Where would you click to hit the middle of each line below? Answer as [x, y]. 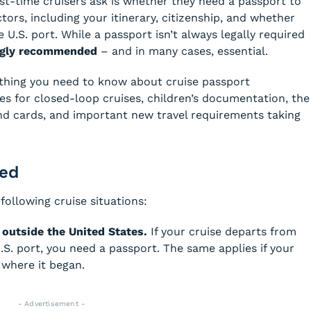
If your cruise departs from [222, 232]
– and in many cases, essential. [183, 51]
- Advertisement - [51, 304]
